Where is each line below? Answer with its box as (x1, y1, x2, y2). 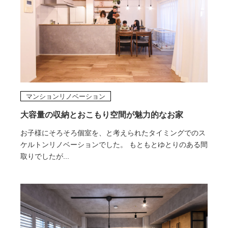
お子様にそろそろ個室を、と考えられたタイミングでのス (20, 128, 206, 137)
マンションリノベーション (25, 92, 105, 100)
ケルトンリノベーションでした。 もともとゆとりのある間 (20, 140, 208, 149)
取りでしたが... (20, 152, 69, 160)
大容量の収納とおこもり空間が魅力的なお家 (20, 110, 183, 119)
